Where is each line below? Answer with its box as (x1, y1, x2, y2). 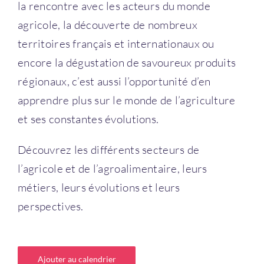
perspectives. (18, 199, 84, 213)
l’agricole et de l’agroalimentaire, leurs (18, 161, 207, 176)
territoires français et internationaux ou (18, 36, 214, 51)
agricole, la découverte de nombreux (18, 17, 197, 32)
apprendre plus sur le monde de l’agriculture (18, 93, 236, 107)
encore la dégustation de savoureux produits (18, 55, 236, 70)
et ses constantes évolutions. (18, 111, 159, 126)
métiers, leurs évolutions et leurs (18, 180, 180, 194)
